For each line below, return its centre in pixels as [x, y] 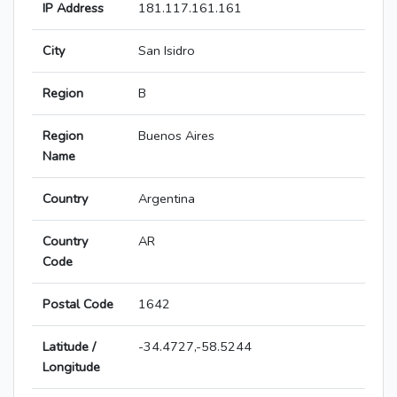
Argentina [167, 199]
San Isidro [167, 51]
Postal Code [78, 304]
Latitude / [69, 347]
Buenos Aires [176, 136]
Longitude [71, 367]
